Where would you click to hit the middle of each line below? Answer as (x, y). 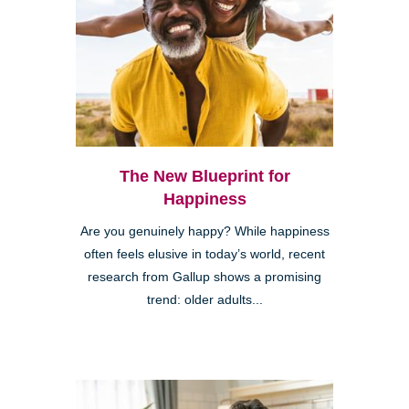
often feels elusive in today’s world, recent (204, 254)
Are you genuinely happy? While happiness (204, 231)
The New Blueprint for (204, 176)
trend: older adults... (204, 299)
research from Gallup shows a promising (204, 277)
